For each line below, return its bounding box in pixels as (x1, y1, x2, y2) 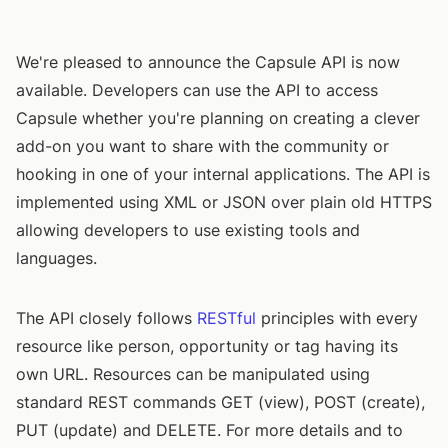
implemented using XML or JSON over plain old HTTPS (16, 192, 432, 212)
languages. (16, 248, 97, 268)
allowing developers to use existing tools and (16, 220, 360, 240)
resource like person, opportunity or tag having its (16, 336, 398, 356)
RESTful (197, 308, 256, 328)
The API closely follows (16, 308, 197, 328)
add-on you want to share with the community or (16, 136, 389, 156)
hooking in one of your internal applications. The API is (16, 164, 430, 184)
